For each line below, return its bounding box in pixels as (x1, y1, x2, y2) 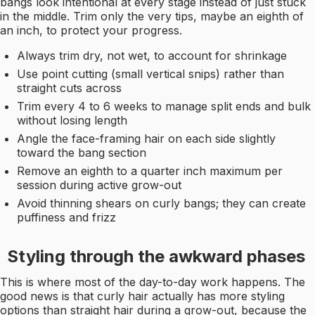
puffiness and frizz (17, 210, 116, 225)
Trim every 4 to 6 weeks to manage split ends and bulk (17, 99, 311, 114)
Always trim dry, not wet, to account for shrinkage (17, 49, 287, 63)
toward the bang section (17, 146, 146, 160)
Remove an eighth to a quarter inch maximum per (17, 164, 283, 179)
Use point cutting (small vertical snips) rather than (17, 67, 284, 82)
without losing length (17, 113, 127, 128)
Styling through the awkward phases (6, 246, 305, 267)
